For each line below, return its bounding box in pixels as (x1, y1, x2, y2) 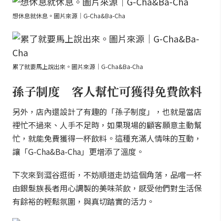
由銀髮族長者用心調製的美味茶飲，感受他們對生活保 (12, 182, 202, 194)
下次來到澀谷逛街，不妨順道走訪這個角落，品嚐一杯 (12, 169, 202, 181)
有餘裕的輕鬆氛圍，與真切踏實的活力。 (12, 195, 154, 207)
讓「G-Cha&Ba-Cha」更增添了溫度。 (12, 146, 144, 157)
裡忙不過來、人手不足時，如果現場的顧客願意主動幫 (12, 119, 202, 131)
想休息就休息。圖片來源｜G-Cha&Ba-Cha (12, 11, 125, 20)
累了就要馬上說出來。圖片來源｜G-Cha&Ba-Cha (12, 62, 143, 71)
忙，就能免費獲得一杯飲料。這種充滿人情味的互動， (12, 132, 202, 144)
